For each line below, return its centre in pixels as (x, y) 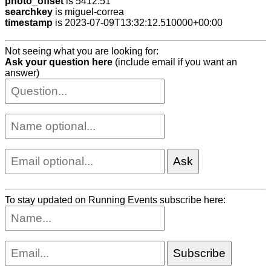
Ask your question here (59, 62)
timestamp (29, 22)
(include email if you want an (175, 62)
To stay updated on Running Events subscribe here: (115, 200)
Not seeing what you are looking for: (82, 51)
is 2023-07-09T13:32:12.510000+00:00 (138, 22)
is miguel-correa (88, 11)
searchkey (29, 11)
